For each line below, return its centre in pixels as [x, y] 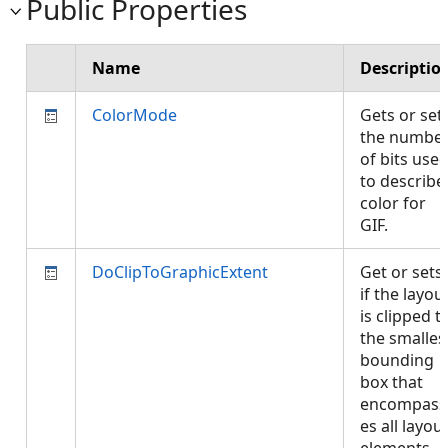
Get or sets [401, 272]
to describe [402, 181]
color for [393, 203]
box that [391, 382]
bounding [397, 360]
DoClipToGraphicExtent [180, 272]
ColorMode [134, 115]
